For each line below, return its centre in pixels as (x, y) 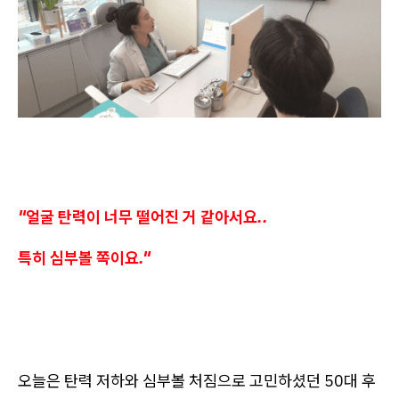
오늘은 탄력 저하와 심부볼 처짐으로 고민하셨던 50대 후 (197, 380)
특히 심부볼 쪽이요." (84, 257)
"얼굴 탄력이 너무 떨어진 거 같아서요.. (143, 216)
